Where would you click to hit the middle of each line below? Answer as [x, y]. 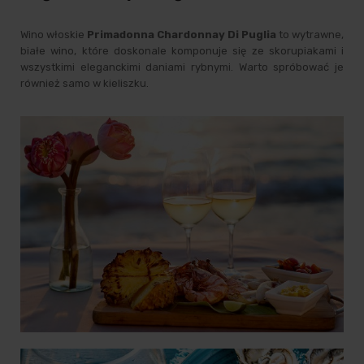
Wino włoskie [54, 35]
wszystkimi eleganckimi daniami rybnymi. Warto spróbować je [182, 67]
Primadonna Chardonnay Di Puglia [182, 35]
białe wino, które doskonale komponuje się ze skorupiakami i [182, 51]
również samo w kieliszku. [84, 84]
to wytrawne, [310, 35]
